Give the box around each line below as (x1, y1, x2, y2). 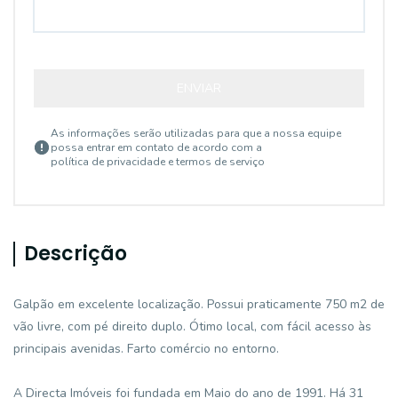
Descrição (24, 240, 127, 267)
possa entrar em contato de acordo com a (51, 140, 262, 155)
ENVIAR (177, 80, 221, 97)
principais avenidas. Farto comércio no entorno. (13, 340, 279, 357)
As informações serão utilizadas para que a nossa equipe (51, 126, 341, 140)
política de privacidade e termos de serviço (51, 155, 265, 169)
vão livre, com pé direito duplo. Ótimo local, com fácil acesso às (13, 318, 371, 335)
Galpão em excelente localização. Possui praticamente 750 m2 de (13, 296, 385, 313)
